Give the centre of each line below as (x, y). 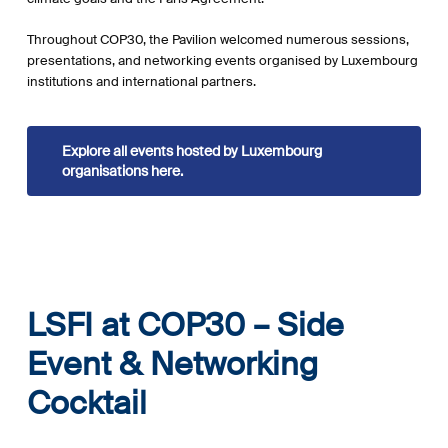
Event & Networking (172, 364)
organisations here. (122, 171)
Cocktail (86, 403)
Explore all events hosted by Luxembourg (191, 151)
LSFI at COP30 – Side (185, 325)
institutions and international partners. (141, 81)
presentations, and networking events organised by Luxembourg (222, 60)
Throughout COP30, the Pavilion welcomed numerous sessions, (217, 39)
